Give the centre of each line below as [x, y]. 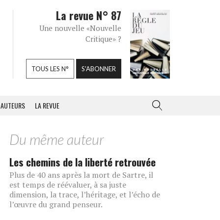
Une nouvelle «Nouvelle [80, 28]
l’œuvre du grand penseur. [56, 204]
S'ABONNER [99, 69]
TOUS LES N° [50, 69]
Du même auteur [57, 139]
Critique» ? [103, 39]
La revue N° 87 [89, 15]
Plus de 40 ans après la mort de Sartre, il [81, 175]
